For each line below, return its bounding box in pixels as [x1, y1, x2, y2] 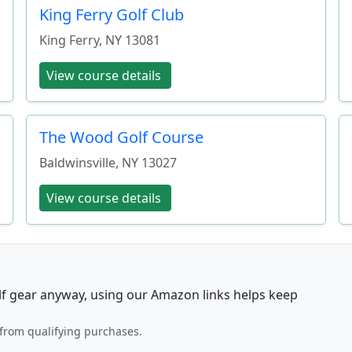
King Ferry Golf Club [39, 3, 185, 25]
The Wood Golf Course [39, 126, 204, 148]
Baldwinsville [39, 153, 116, 171]
